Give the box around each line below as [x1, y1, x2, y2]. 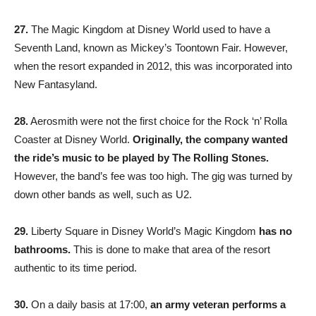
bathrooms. [14, 243, 71, 255]
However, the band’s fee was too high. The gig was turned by [14, 169, 293, 182]
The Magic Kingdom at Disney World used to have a [28, 23, 270, 35]
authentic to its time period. [14, 261, 137, 274]
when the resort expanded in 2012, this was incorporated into [14, 59, 292, 72]
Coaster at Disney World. [14, 133, 133, 145]
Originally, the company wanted [133, 133, 288, 145]
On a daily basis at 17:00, [28, 298, 147, 310]
